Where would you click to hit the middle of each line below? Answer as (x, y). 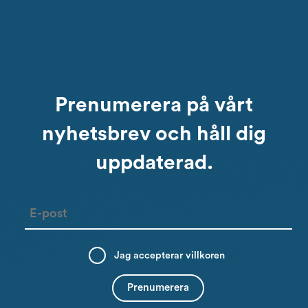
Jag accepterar (150, 256)
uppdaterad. (154, 163)
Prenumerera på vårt (154, 105)
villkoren (206, 256)
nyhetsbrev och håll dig (154, 134)
